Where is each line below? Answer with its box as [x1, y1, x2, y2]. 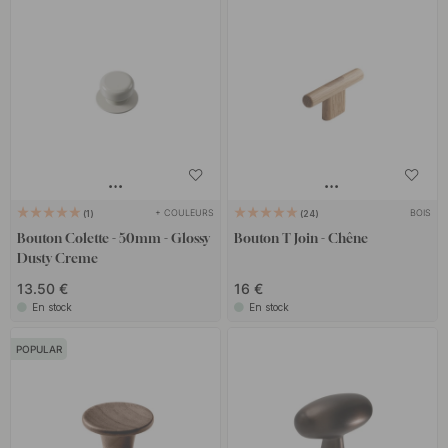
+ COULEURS [155, 207, 214, 219]
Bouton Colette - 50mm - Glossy [17, 230, 211, 247]
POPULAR [16, 343, 63, 356]
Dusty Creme [17, 250, 99, 267]
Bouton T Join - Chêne [233, 230, 368, 247]
